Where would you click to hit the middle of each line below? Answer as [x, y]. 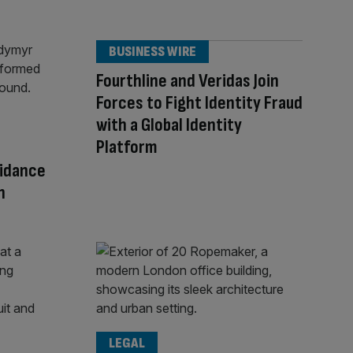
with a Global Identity [169, 124]
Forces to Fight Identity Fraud [199, 102]
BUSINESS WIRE [152, 51]
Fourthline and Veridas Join [188, 80]
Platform [126, 147]
